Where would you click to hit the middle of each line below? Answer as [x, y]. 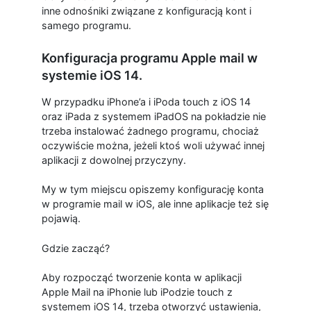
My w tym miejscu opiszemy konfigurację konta [152, 190]
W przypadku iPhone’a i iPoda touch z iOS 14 [146, 101]
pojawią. [61, 219]
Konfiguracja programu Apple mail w [149, 58]
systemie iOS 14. [92, 75]
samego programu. [86, 25]
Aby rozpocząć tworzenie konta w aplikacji [141, 278]
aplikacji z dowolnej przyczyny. [114, 160]
